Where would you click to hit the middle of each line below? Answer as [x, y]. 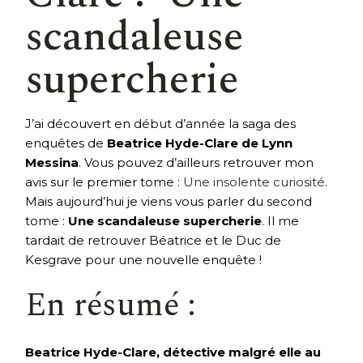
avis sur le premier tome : [105, 181]
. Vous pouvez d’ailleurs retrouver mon [196, 162]
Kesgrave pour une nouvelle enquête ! [144, 259]
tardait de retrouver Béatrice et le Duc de [154, 240]
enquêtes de [66, 143]
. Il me [281, 220]
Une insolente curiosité [254, 181]
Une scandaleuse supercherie [165, 220]
